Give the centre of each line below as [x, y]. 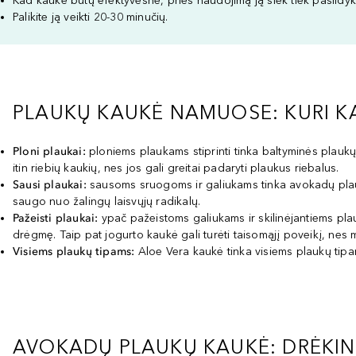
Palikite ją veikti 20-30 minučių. [91, 17]
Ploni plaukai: [49, 151]
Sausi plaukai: [50, 185]
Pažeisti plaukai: [56, 218]
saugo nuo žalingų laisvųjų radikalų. [107, 201]
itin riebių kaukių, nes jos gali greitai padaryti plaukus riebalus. [176, 168]
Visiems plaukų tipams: [74, 252]
